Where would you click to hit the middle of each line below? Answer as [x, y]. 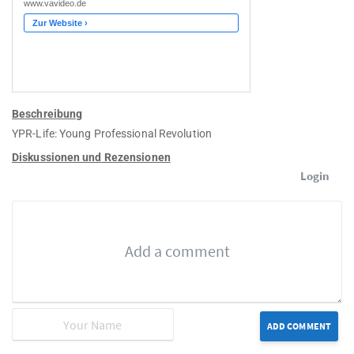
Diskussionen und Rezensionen [91, 158]
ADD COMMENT [299, 326]
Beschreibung [47, 114]
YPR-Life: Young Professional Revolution [112, 134]
